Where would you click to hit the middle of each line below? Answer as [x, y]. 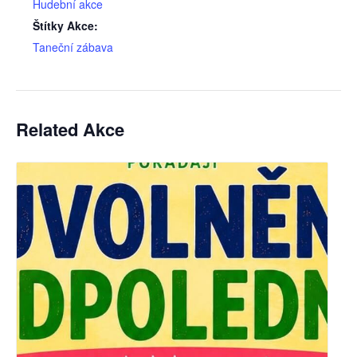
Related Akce [70, 129]
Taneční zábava [73, 47]
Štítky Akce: [65, 26]
